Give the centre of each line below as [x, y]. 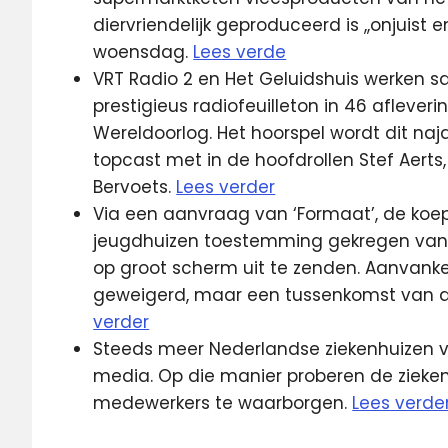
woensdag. [143, 51]
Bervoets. [135, 186]
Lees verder [226, 186]
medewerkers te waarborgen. [223, 402]
